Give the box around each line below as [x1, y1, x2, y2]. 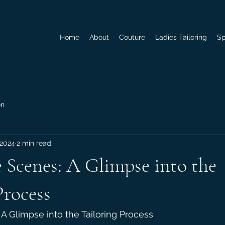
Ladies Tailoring [155, 33, 207, 41]
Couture [119, 33, 145, 41]
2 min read [17, 139, 51, 147]
